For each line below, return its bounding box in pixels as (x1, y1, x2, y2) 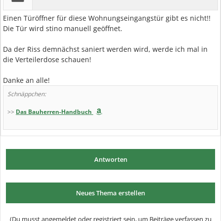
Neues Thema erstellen (76, 188, 145, 197)
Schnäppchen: (7, 90, 46, 98)
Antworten (94, 155, 127, 164)
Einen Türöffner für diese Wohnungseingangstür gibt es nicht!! (3, 13, 211, 23)
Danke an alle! (3, 75, 50, 85)
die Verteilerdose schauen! (3, 55, 91, 64)
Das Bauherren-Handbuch (16, 108, 92, 116)
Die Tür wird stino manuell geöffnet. (3, 24, 122, 33)
